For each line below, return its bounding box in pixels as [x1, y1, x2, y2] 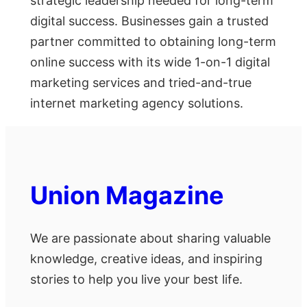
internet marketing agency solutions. [30, 96, 243, 111]
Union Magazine [30, 180, 224, 211]
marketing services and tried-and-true [30, 75, 251, 90]
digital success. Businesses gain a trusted [30, 14, 269, 29]
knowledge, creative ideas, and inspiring [30, 251, 262, 266]
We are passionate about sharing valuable [30, 230, 271, 245]
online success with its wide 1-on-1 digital [30, 55, 270, 70]
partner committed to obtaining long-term [30, 34, 276, 49]
